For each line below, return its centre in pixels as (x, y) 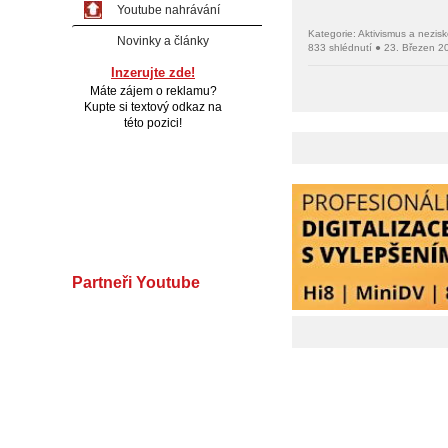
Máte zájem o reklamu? (153, 91)
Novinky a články (163, 41)
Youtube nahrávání (168, 10)
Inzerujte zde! (153, 72)
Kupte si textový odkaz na (153, 107)
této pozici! (153, 123)
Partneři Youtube (136, 282)
